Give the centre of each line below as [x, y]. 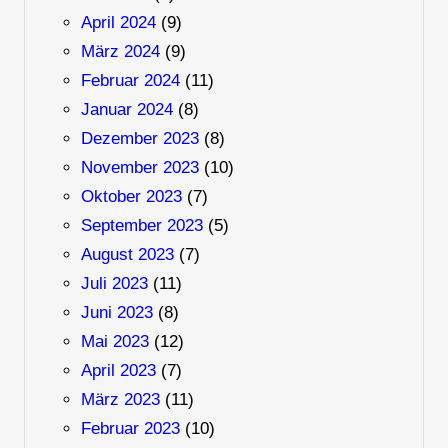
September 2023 [141, 226]
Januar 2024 [126, 110]
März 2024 [120, 52]
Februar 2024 [130, 81]
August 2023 [127, 255]
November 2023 [139, 168]
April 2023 [118, 371]
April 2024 [118, 23]
